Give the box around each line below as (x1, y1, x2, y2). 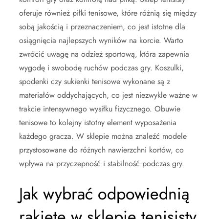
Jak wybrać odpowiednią (19, 182, 189, 206)
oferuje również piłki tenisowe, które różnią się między (19, 7, 197, 19)
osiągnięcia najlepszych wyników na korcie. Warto (19, 35, 183, 46)
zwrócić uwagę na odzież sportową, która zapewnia (19, 48, 189, 60)
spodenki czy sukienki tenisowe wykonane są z (19, 76, 170, 87)
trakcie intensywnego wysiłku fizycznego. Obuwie (19, 103, 180, 114)
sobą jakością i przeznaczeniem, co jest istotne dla (19, 21, 185, 32)
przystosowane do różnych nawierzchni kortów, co (19, 144, 184, 155)
